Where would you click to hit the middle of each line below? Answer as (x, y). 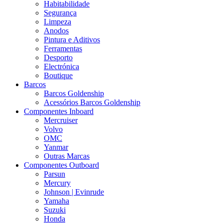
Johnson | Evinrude (74, 192)
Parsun (55, 174)
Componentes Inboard (59, 111)
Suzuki (55, 210)
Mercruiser (61, 120)
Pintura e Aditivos (72, 40)
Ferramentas (63, 49)
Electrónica (61, 67)
